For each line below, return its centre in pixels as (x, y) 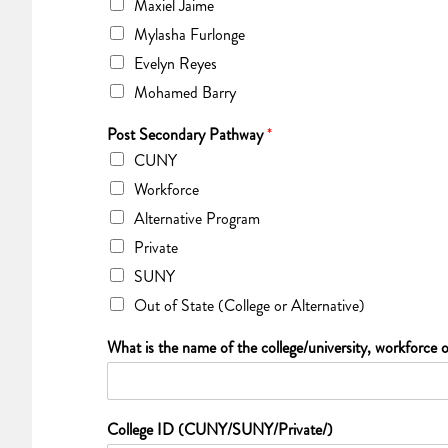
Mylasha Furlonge (189, 34)
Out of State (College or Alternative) (249, 305)
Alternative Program (197, 218)
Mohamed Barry (185, 92)
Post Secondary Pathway (187, 134)
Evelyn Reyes (175, 63)
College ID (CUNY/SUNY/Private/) (220, 429)
